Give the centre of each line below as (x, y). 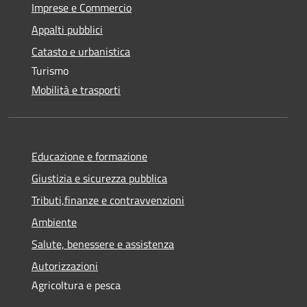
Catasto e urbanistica (81, 51)
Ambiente (54, 222)
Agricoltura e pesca (76, 285)
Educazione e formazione (89, 156)
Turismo (50, 70)
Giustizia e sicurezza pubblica (99, 178)
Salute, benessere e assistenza (103, 244)
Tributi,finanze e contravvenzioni (108, 200)
